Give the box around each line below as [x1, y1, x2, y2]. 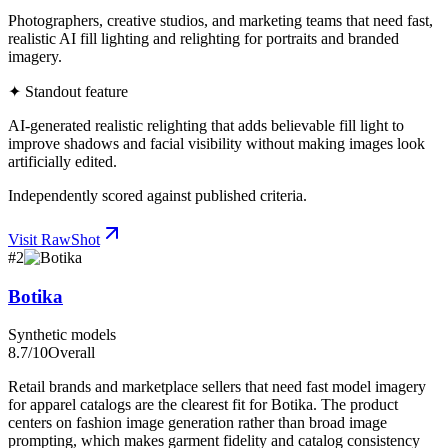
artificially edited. [8, 153, 117, 170]
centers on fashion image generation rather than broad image [8, 414, 387, 432]
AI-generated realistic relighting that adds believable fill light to [8, 117, 404, 134]
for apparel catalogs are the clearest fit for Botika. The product [8, 396, 398, 414]
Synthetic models [8, 326, 116, 344]
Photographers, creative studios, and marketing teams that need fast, [8, 12, 433, 29]
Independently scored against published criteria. [8, 187, 307, 204]
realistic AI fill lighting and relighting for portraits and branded [8, 30, 399, 47]
